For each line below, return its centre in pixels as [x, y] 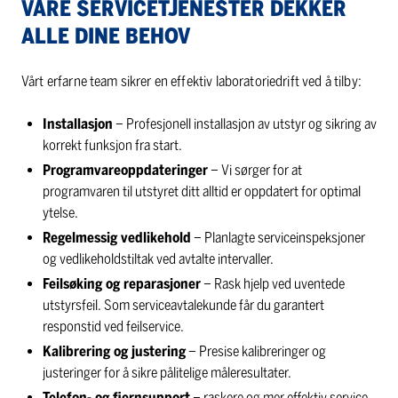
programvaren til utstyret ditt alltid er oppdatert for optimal [202, 192]
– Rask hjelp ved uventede [273, 284]
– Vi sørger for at [255, 171]
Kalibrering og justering [114, 352]
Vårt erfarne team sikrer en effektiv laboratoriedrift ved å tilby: [191, 82]
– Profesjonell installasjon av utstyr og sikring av [245, 124]
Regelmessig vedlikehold [117, 238]
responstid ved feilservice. [113, 327]
